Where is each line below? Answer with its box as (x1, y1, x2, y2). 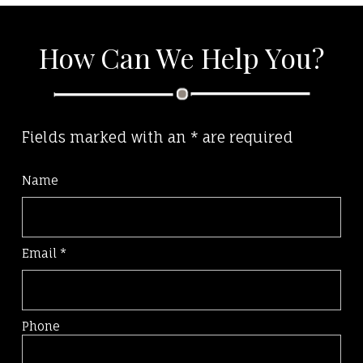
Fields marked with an (22, 128, 191, 146)
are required (199, 128, 294, 146)
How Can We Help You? (39, 39, 324, 76)
